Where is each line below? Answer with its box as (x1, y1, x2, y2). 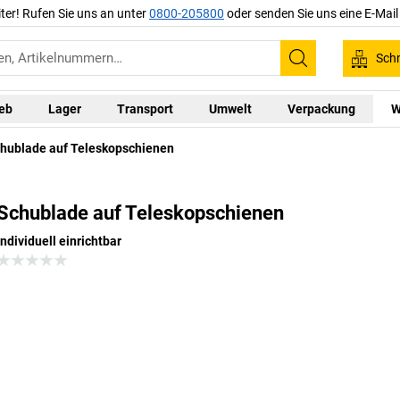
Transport (116, 101, 173, 116)
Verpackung (287, 101, 355, 116)
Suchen (296, 59, 356, 81)
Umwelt (208, 101, 252, 116)
